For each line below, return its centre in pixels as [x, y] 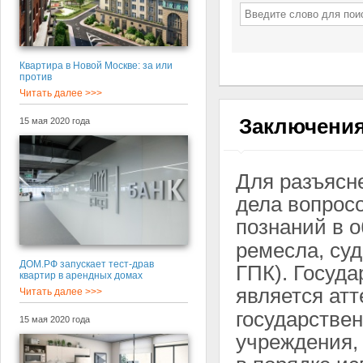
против [35, 77]
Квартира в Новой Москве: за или [96, 65]
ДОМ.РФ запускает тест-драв [86, 265]
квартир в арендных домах [81, 276]
